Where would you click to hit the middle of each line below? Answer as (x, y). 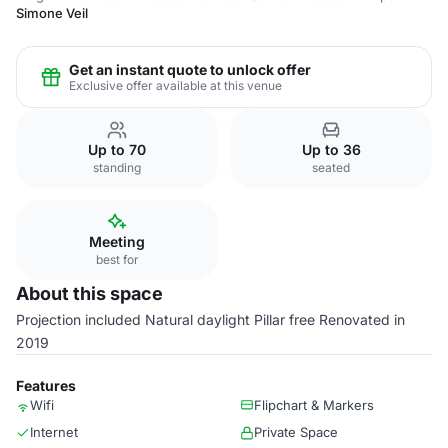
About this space (89, 293)
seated (331, 167)
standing (117, 167)
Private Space (296, 432)
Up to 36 (331, 149)
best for (117, 259)
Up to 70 (117, 149)
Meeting (117, 241)
